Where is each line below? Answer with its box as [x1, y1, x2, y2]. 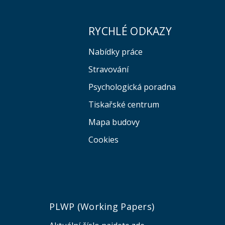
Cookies [88, 134, 119, 146]
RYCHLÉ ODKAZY [88, 24, 172, 38]
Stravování [88, 64, 129, 75]
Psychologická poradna [88, 81, 176, 93]
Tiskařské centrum [88, 99, 159, 110]
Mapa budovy [88, 117, 140, 128]
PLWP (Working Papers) [49, 200, 155, 213]
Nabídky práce [88, 46, 143, 58]
